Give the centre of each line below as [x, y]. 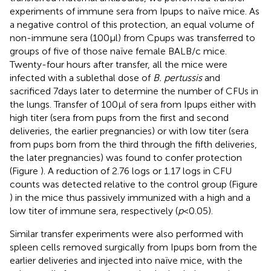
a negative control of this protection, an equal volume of [132, 24]
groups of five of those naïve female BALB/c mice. [118, 51]
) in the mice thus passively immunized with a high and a [130, 197]
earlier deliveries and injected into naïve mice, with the [126, 260]
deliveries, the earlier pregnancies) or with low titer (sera [129, 131]
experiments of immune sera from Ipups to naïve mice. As [135, 11]
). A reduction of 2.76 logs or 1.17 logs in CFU [136, 171]
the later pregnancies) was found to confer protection [126, 157]
